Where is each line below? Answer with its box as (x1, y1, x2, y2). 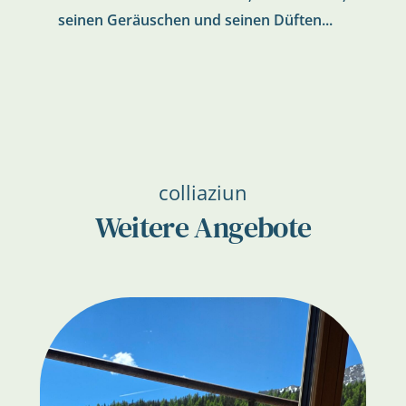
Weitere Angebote (94, 207, 312, 247)
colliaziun (158, 178, 247, 206)
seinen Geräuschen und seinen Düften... (57, 9, 333, 30)
